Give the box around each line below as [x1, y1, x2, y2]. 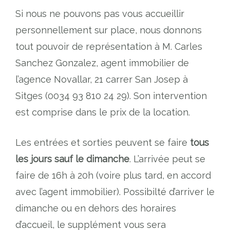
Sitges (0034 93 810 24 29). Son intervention [15, 90, 207, 102]
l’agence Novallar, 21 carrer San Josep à [15, 74, 188, 85]
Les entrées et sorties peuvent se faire [15, 137, 190, 148]
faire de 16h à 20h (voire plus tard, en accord [15, 170, 211, 181]
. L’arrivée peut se [129, 154, 205, 165]
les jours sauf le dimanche [15, 154, 129, 165]
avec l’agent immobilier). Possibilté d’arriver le [15, 186, 215, 198]
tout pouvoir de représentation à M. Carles [15, 41, 202, 52]
